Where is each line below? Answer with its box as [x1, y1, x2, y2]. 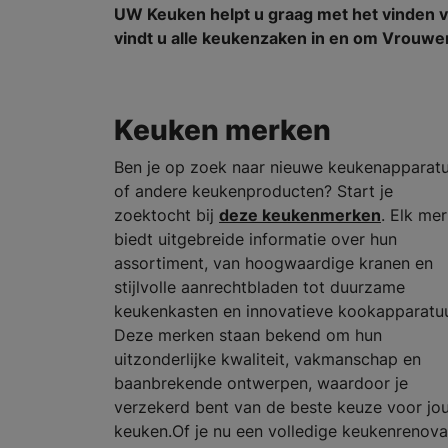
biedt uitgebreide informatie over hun [114, 229, 397, 250]
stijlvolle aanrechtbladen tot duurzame [114, 277, 405, 298]
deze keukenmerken [219, 205, 381, 226]
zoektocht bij [114, 205, 219, 226]
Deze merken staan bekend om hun [114, 325, 382, 346]
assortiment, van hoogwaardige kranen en [114, 253, 433, 274]
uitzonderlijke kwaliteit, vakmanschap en [114, 349, 421, 370]
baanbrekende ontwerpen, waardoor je [114, 373, 408, 394]
